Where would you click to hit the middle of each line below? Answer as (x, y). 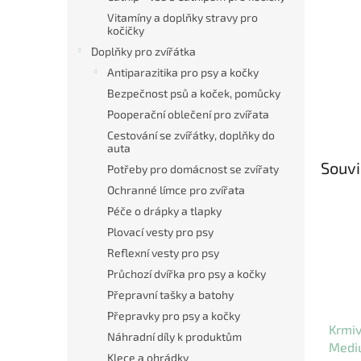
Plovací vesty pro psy (160, 232)
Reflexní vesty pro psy (163, 253)
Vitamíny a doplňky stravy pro (183, 17)
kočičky (126, 30)
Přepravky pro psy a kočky (174, 315)
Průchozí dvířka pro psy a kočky (187, 274)
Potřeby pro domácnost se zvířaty (193, 169)
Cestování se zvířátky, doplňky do (191, 135)
